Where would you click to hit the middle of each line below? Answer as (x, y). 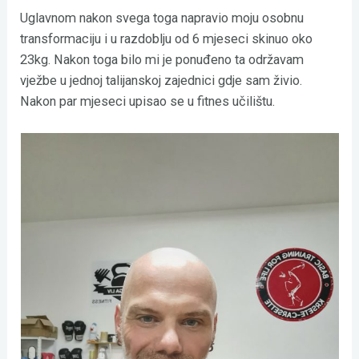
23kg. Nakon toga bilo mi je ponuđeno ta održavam (162, 59)
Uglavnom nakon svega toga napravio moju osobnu (162, 18)
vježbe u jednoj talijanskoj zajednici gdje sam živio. (161, 80)
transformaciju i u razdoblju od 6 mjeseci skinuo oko (167, 38)
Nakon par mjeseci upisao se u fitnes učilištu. (149, 101)
